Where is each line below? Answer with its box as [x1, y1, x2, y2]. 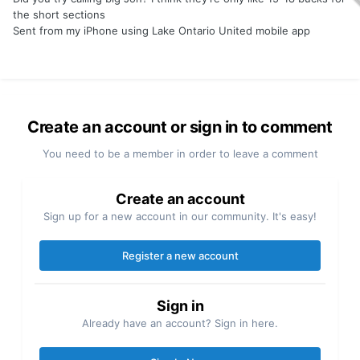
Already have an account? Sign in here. [82, 317, 278, 330]
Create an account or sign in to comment [27, 117, 333, 137]
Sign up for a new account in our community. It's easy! [43, 210, 317, 223]
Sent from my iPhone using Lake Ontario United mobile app [13, 24, 310, 38]
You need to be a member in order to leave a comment [42, 147, 318, 161]
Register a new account [121, 249, 239, 263]
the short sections [13, 8, 105, 22]
